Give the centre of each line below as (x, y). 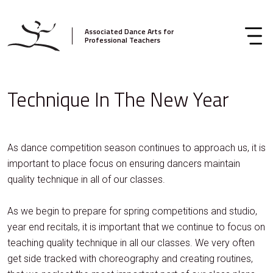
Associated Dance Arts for (129, 31)
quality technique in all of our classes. (86, 179)
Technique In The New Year (118, 99)
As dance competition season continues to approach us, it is (136, 148)
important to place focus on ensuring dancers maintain (124, 164)
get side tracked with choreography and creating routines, (130, 259)
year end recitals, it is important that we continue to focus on (136, 227)
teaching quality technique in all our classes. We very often (131, 243)
